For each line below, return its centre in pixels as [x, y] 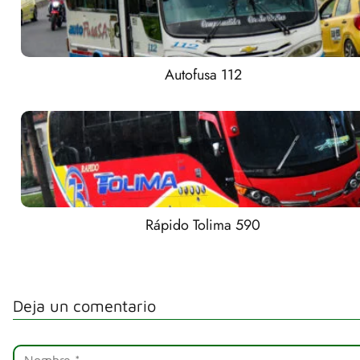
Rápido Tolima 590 [203, 225]
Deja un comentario [84, 306]
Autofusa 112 [203, 75]
